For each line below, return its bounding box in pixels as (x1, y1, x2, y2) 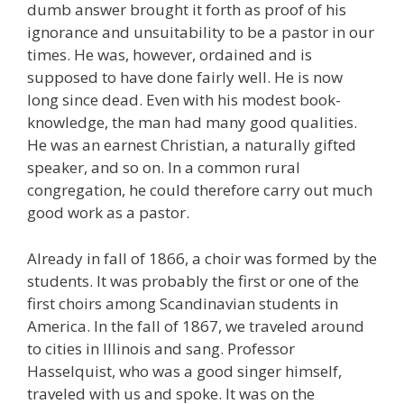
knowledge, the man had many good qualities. (27, 112, 357, 133)
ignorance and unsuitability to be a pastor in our (27, 22, 374, 43)
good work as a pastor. (27, 202, 189, 224)
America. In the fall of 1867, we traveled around (27, 315, 364, 336)
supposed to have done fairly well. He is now (27, 67, 343, 88)
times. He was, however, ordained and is (27, 44, 312, 66)
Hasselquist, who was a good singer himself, (27, 360, 342, 381)
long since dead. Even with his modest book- (27, 89, 341, 111)
